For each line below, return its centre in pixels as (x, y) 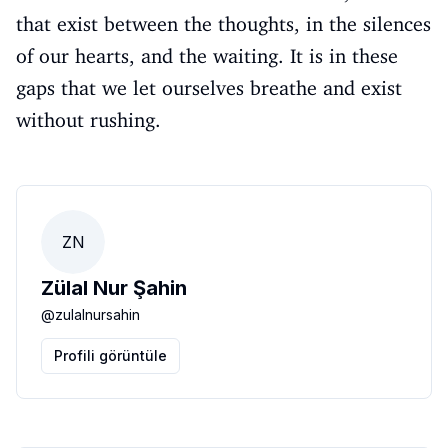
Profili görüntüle (110, 355)
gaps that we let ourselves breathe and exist (209, 88)
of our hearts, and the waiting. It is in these (207, 56)
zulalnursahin (97, 314)
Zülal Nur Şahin (114, 288)
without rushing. (88, 120)
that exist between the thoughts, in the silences (223, 24)
